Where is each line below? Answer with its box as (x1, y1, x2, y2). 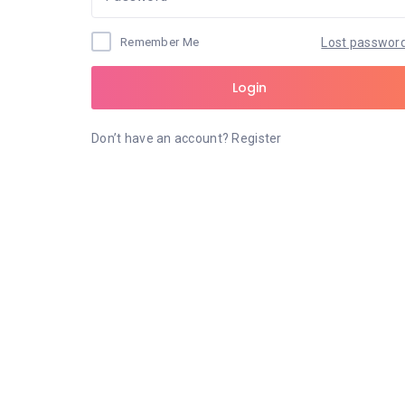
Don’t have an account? (91, 131, 232, 146)
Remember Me (120, 35, 200, 49)
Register (231, 131, 282, 146)
